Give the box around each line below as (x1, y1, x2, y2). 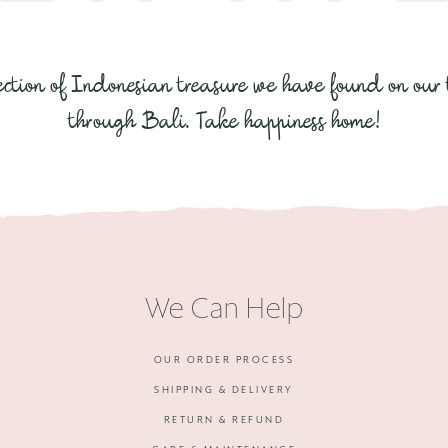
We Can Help (144, 296, 304, 324)
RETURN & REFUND (163, 415, 285, 425)
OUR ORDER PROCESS (153, 355, 295, 365)
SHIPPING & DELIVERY (154, 385, 294, 395)
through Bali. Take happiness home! (67, 103, 381, 141)
